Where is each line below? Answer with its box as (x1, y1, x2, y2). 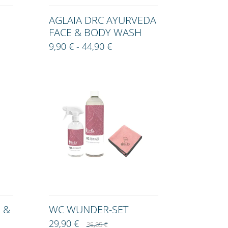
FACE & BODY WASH (49, 25, 141, 40)
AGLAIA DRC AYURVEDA (49, 13, 156, 27)
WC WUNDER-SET (49, 203, 128, 217)
